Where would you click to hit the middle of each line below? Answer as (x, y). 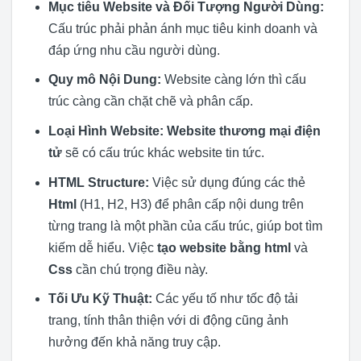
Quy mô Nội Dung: (104, 80)
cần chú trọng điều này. (140, 269)
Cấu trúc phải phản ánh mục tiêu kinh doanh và (183, 28)
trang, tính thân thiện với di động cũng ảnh (168, 321)
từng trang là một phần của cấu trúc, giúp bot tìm (185, 226)
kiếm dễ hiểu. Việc (102, 247)
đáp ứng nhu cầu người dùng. (134, 50)
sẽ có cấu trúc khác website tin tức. (163, 152)
